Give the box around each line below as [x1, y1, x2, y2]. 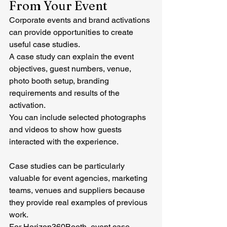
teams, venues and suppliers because [9, 185, 147, 195]
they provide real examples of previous [9, 197, 149, 207]
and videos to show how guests [9, 124, 124, 134]
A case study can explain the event [9, 51, 136, 61]
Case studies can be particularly [9, 161, 127, 171]
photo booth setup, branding [9, 75, 111, 86]
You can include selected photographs [9, 112, 148, 122]
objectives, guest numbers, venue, [9, 63, 133, 73]
